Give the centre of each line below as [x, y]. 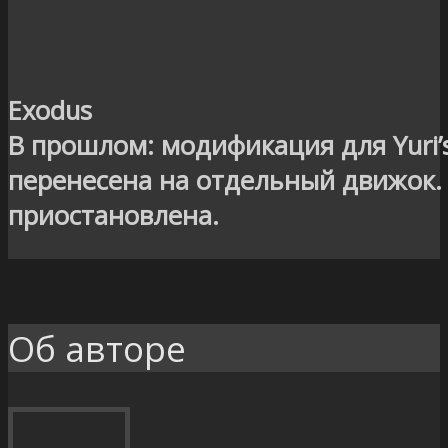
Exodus [50, 111]
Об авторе [97, 347]
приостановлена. [113, 216]
